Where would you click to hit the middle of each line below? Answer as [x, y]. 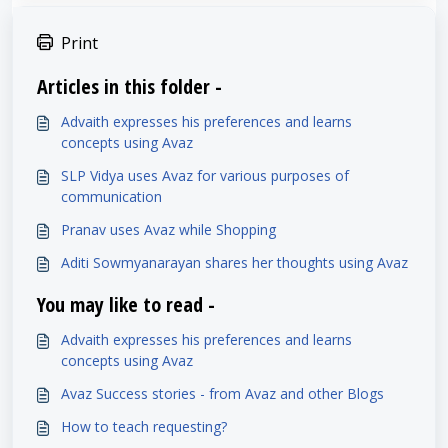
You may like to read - [126, 304]
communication [111, 196]
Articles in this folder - [129, 86]
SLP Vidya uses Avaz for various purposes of [205, 175]
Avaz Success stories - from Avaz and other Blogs [222, 393]
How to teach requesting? [144, 426]
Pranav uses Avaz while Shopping [168, 229]
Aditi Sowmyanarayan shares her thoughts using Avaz [234, 262]
